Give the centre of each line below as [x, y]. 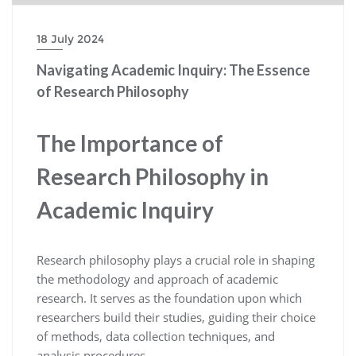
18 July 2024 [70, 39]
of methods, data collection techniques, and [156, 336]
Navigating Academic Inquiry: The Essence [173, 70]
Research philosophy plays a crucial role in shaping [176, 259]
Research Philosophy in [153, 176]
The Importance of [130, 143]
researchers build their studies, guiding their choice [176, 317]
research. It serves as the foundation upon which [169, 298]
